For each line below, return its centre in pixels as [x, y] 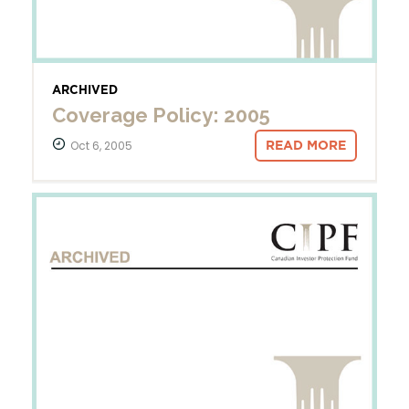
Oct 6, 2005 [101, 145]
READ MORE [306, 146]
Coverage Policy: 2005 [161, 115]
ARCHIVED [85, 90]
